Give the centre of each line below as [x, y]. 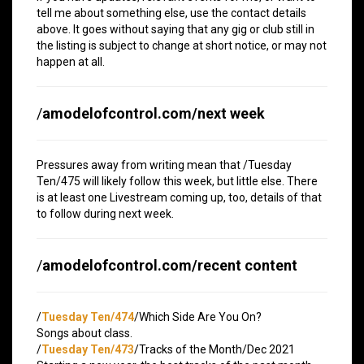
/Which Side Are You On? [198, 316]
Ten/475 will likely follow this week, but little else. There [177, 181]
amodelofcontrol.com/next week [154, 113]
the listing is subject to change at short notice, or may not [182, 45]
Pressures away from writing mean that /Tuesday [164, 165]
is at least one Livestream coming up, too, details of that [179, 197]
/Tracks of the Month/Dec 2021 [214, 349]
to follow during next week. [105, 213]
